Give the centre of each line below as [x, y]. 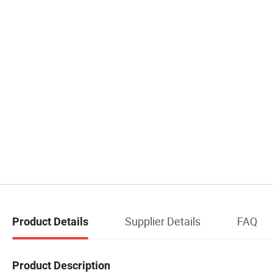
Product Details [50, 221]
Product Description [61, 265]
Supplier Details [163, 221]
